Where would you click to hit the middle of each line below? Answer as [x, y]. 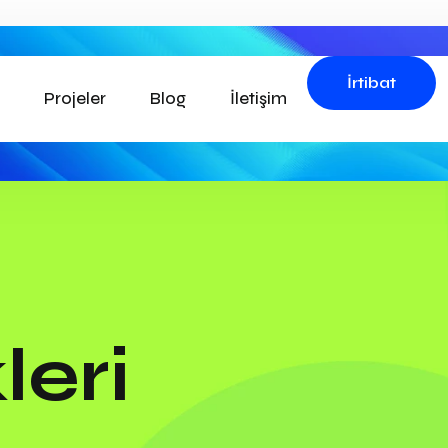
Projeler [75, 98]
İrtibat [371, 82]
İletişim [258, 98]
